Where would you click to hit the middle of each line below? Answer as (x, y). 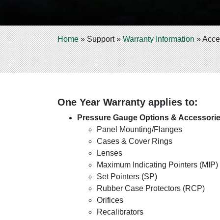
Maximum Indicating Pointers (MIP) (157, 165)
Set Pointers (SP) (127, 177)
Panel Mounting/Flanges (139, 129)
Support (101, 39)
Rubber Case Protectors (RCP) (151, 188)
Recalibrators (120, 212)
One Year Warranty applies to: (128, 102)
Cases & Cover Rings (135, 141)
